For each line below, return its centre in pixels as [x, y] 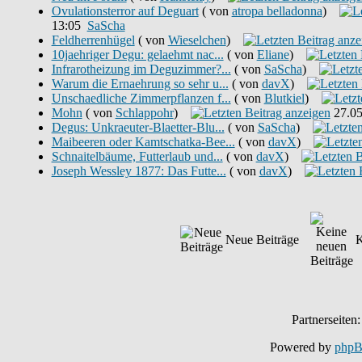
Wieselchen [197, 40]
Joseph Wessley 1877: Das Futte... [139, 171]
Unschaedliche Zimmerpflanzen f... [141, 98]
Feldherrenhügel [93, 40]
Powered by [302, 347]
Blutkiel [284, 98]
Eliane [273, 55]
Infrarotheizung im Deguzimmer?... [141, 69]
